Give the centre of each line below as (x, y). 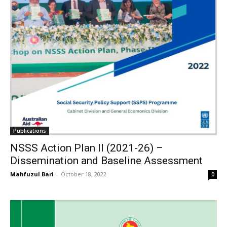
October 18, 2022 (84, 174)
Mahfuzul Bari (32, 174)
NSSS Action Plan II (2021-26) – (87, 148)
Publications (30, 130)
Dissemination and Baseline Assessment (106, 160)
